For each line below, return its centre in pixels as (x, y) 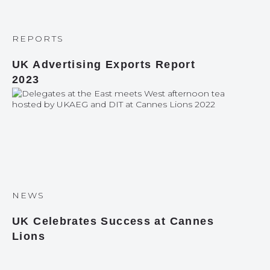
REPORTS (38, 39)
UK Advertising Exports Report (104, 64)
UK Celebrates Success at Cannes (113, 221)
